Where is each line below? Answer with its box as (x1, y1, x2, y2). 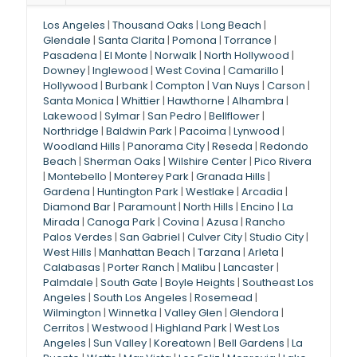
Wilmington (43, 305, 101, 321)
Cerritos (43, 320, 84, 336)
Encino (241, 199, 275, 215)
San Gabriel (120, 229, 180, 245)
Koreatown (154, 335, 211, 351)
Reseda (212, 139, 253, 155)
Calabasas (43, 260, 100, 276)
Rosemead (194, 290, 253, 306)
